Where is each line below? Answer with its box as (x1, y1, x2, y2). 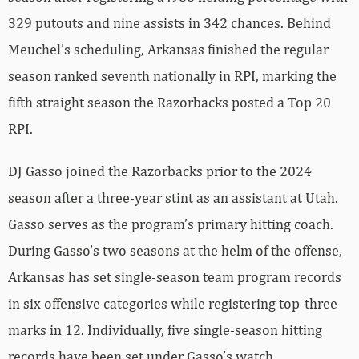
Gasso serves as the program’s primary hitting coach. (8, 216, 333, 233)
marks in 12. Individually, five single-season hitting (8, 321, 322, 339)
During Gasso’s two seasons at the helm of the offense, (8, 242, 342, 260)
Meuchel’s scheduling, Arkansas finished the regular (8, 41, 329, 58)
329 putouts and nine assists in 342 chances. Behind (8, 14, 331, 32)
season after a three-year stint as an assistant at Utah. (8, 189, 338, 207)
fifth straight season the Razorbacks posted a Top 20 (8, 94, 331, 111)
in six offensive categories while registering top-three (8, 295, 337, 313)
